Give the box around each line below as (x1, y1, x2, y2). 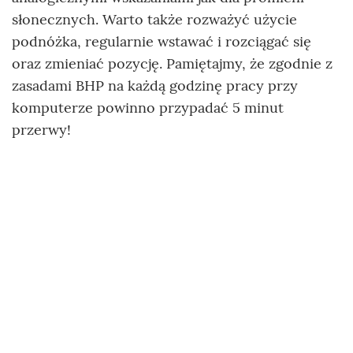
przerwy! (12, 120, 71, 139)
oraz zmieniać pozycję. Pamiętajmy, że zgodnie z (12, 54, 333, 72)
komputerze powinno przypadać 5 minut (12, 98, 284, 117)
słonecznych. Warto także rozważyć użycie (12, 9, 297, 28)
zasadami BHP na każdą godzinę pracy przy (12, 76, 298, 95)
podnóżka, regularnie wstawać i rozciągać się (12, 32, 311, 50)
